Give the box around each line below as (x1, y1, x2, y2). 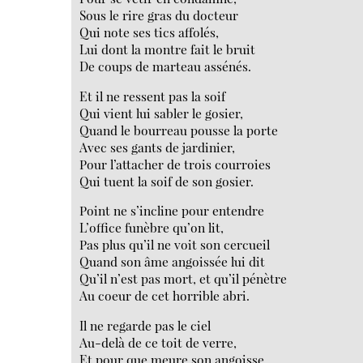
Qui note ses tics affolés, (79, 23, 220, 41)
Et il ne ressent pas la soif (79, 87, 226, 105)
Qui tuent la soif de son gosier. (79, 172, 254, 190)
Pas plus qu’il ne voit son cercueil (79, 236, 271, 254)
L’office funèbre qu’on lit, (79, 219, 224, 237)
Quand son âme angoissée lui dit (79, 253, 266, 271)
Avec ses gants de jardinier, (79, 138, 236, 156)
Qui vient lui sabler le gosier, (79, 104, 244, 122)
